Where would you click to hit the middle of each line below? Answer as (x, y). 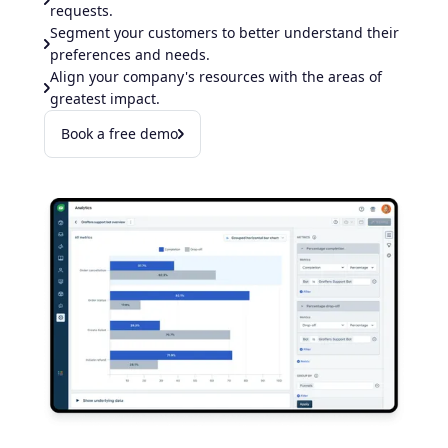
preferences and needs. (130, 54)
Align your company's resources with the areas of (216, 76)
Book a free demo (119, 133)
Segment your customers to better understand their (224, 32)
